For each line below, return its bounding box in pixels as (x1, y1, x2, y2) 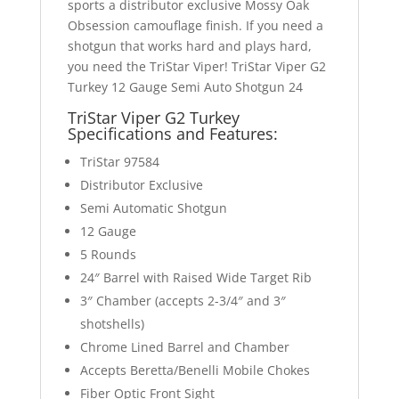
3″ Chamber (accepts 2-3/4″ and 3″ (79, 292, 286, 310)
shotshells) (79, 315, 144, 333)
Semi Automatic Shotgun (79, 199, 227, 217)
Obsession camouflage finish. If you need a (67, 17, 323, 35)
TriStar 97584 (79, 153, 159, 171)
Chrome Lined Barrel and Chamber (79, 338, 289, 356)
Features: (208, 123, 278, 145)
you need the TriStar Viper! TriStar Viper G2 (67, 58, 326, 76)
